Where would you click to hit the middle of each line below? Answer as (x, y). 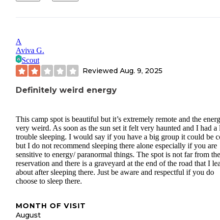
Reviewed (101, 70)
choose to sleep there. (49, 181)
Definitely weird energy (66, 90)
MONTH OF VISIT (51, 206)
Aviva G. (30, 51)
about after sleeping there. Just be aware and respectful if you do (115, 172)
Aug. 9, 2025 (141, 70)
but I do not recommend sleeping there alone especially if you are (116, 145)
